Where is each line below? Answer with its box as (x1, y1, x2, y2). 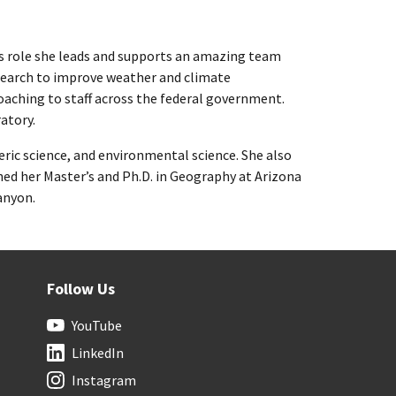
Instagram (71, 371, 136, 389)
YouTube (71, 316, 122, 334)
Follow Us (46, 278, 115, 299)
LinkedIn (71, 344, 124, 362)
